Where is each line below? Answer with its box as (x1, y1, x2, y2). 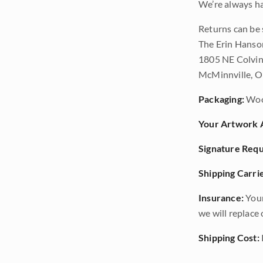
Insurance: (198, 192, 244, 203)
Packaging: (198, 93, 244, 104)
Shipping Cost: (198, 232, 259, 243)
